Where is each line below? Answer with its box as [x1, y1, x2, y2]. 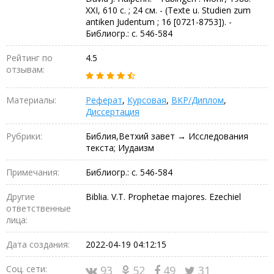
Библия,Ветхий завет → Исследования [86, 130, 248, 142]
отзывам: [6, 63, 45, 75]
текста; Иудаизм [86, 141, 154, 154]
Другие [6, 190, 35, 202]
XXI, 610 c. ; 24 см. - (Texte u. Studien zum [86, 4, 251, 16]
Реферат [86, 94, 122, 106]
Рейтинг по [6, 51, 53, 64]
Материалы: [6, 94, 56, 106]
